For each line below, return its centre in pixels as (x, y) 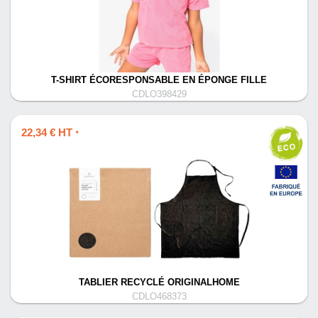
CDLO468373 (159, 297)
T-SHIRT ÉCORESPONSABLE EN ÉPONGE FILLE (159, 80)
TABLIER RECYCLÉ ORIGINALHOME (159, 283)
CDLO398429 (159, 94)
